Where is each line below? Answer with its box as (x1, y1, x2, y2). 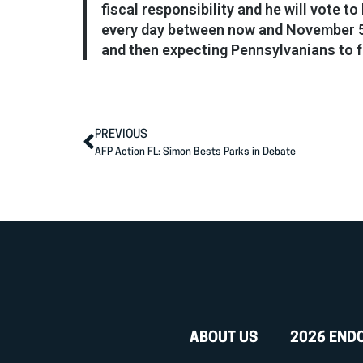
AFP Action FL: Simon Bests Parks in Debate (95, 147, 298, 157)
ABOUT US (190, 331, 258, 347)
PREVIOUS (95, 128, 147, 141)
